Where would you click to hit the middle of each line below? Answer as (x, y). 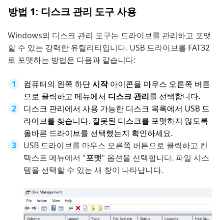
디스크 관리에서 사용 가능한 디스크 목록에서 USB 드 (117, 109)
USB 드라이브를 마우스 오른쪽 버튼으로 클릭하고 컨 (116, 146)
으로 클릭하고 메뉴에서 (66, 96)
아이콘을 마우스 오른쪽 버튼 (159, 84)
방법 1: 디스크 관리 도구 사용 (72, 12)
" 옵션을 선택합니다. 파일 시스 (155, 158)
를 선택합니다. (175, 96)
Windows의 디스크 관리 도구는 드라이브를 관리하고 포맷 (110, 36)
